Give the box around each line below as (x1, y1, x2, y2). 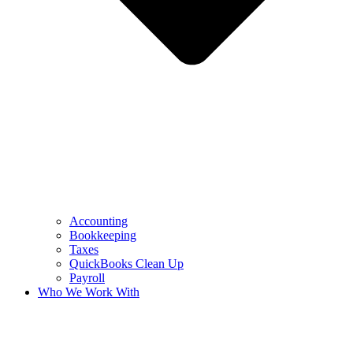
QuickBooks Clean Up (69, 256, 184, 270)
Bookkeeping (69, 228, 136, 242)
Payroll (69, 270, 105, 284)
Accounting (69, 214, 128, 228)
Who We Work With (38, 284, 139, 299)
